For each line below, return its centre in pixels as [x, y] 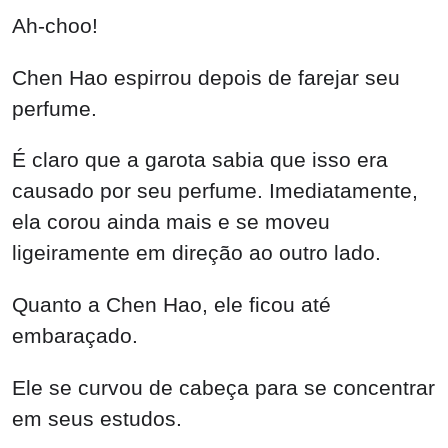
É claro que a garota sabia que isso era [200, 160]
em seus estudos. [97, 418]
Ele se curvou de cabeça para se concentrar [223, 387]
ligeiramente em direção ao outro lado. [196, 253]
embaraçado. [75, 336]
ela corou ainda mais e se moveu [171, 222]
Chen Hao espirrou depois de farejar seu [206, 77]
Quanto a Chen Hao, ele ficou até [171, 305]
